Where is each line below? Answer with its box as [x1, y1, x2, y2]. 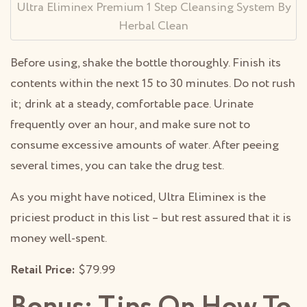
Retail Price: [10, 261, 75, 280]
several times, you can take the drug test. [10, 157, 224, 175]
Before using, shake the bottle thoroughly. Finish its [10, 54, 281, 73]
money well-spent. [10, 230, 107, 248]
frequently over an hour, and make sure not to [10, 116, 250, 134]
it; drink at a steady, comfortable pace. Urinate [10, 95, 254, 114]
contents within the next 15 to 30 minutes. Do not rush [10, 75, 295, 93]
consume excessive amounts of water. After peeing [10, 136, 279, 155]
